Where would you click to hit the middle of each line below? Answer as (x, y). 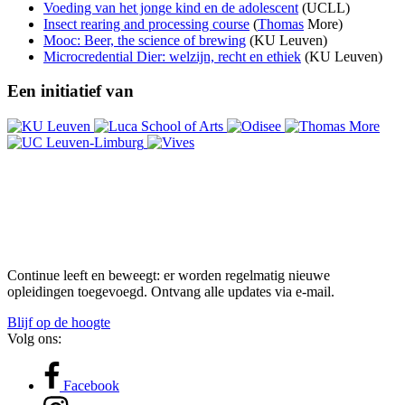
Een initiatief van (71, 91)
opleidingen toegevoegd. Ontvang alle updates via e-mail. (171, 292)
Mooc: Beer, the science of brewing (145, 40)
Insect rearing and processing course (146, 24)
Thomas (281, 24)
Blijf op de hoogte (59, 323)
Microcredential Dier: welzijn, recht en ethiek (172, 56)
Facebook (91, 386)
